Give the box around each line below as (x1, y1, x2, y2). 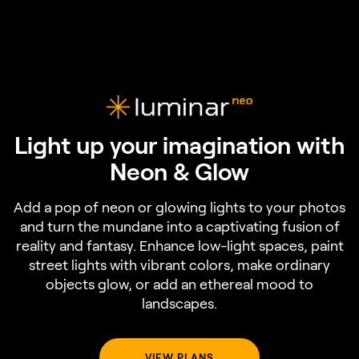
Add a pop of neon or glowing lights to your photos (14, 198, 345, 216)
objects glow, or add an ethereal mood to (46, 275, 313, 293)
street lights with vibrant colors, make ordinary (29, 256, 330, 274)
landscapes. (142, 294, 217, 313)
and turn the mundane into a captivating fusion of (19, 217, 340, 236)
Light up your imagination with (14, 130, 345, 159)
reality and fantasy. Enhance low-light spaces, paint (15, 236, 344, 255)
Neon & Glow (110, 156, 249, 186)
